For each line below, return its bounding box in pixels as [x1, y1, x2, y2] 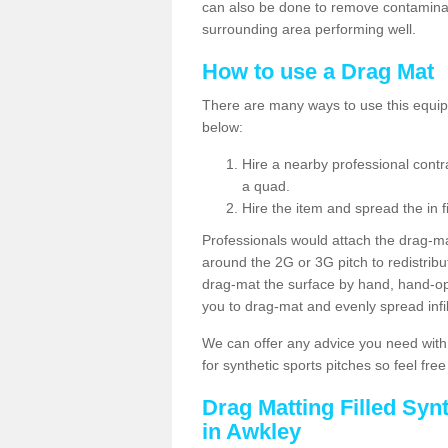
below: [202, 119, 243, 135]
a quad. [242, 178, 290, 194]
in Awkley [202, 419, 301, 444]
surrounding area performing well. [202, 21, 420, 37]
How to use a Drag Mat [202, 59, 434, 84]
